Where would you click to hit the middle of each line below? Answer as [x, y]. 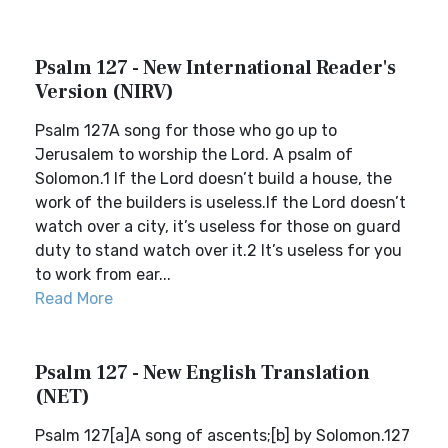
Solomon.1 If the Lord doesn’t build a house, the [213, 178]
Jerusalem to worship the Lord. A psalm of [194, 154]
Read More [74, 298]
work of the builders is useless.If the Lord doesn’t [220, 202]
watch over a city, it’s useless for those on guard [218, 226]
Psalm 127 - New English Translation [202, 373]
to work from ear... [103, 274]
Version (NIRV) [104, 92]
